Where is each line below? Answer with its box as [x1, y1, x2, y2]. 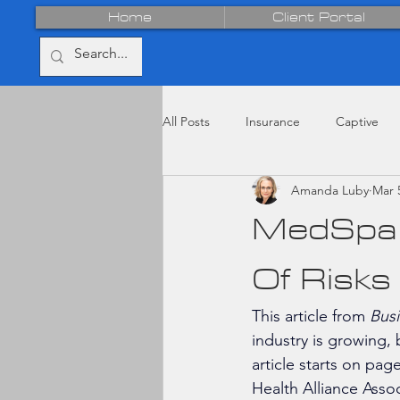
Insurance [246, 112, 300, 129]
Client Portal [272, 5, 365, 29]
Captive [336, 112, 379, 129]
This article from [252, 306, 370, 326]
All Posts [162, 112, 210, 129]
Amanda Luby [291, 181, 369, 198]
